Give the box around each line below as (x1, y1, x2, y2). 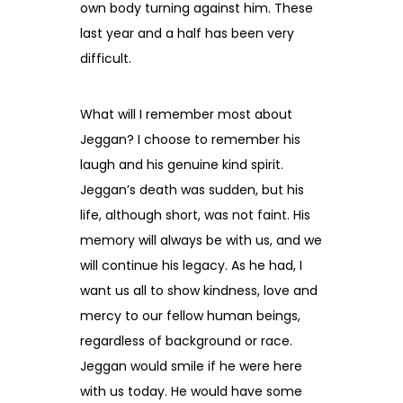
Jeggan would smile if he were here (80, 356, 303, 375)
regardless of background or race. (80, 331, 293, 350)
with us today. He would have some (80, 381, 303, 400)
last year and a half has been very (80, 23, 295, 42)
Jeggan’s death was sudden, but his (80, 180, 305, 199)
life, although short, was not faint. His (80, 205, 311, 224)
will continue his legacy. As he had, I (80, 255, 303, 274)
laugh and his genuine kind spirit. (80, 155, 284, 174)
